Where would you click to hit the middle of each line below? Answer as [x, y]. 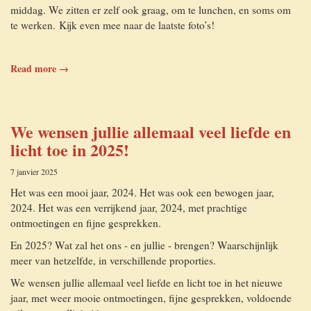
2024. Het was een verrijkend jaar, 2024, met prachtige [129, 208]
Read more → [40, 68]
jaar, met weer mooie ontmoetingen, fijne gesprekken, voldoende [151, 298]
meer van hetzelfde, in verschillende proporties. [113, 260]
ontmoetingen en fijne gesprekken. [86, 223]
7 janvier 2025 [34, 171]
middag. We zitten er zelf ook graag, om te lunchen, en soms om [151, 10]
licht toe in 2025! [70, 150]
